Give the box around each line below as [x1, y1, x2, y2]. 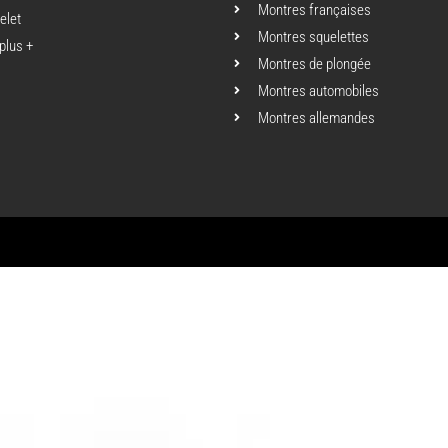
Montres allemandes [258, 109, 375, 128]
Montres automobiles [258, 82, 379, 101]
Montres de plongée [258, 55, 371, 74]
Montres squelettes [258, 28, 369, 47]
